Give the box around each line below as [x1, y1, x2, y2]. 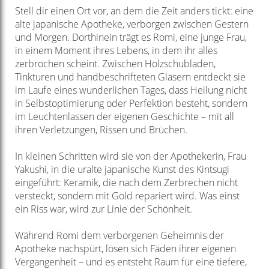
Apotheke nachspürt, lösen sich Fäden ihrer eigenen [14, 242, 236, 256]
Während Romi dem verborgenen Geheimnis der [14, 229, 224, 243]
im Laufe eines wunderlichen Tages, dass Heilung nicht [14, 83, 247, 97]
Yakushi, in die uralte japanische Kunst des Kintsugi [14, 163, 229, 177]
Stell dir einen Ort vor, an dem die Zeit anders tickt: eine [14, 4, 253, 18]
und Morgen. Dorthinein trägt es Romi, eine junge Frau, [14, 31, 247, 44]
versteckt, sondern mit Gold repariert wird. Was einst [14, 189, 240, 203]
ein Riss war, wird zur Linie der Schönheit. [14, 202, 192, 216]
